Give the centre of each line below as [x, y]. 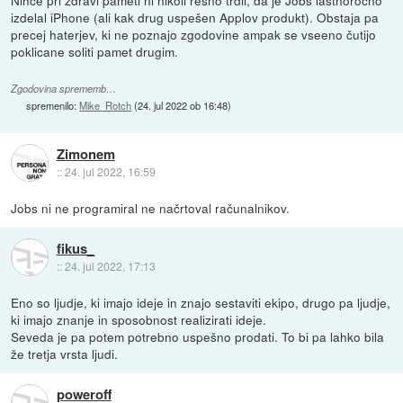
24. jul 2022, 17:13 [110, 266]
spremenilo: [53, 105]
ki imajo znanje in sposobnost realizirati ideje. [139, 319]
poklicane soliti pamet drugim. [95, 51]
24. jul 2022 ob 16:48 [183, 105]
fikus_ [75, 249]
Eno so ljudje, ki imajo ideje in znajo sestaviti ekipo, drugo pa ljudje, [201, 302]
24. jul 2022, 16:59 [110, 172]
